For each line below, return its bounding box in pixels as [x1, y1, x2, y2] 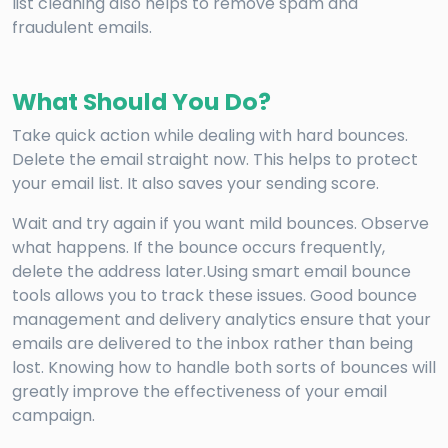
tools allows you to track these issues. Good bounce [12, 284, 417, 308]
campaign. [12, 404, 95, 428]
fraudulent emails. [12, 16, 152, 40]
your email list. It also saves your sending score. [12, 172, 383, 196]
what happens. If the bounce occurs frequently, [12, 236, 385, 260]
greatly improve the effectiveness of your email [12, 380, 387, 404]
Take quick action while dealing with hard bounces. [12, 124, 408, 148]
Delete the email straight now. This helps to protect [12, 148, 418, 172]
